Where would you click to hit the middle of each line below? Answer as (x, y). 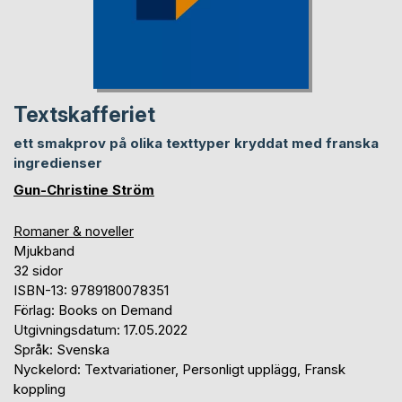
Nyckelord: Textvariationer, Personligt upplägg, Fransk (179, 369)
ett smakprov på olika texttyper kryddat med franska (196, 143)
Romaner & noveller (74, 231)
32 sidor (38, 270)
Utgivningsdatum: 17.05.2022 (100, 329)
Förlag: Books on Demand (93, 310)
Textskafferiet (84, 114)
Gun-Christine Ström (84, 189)
